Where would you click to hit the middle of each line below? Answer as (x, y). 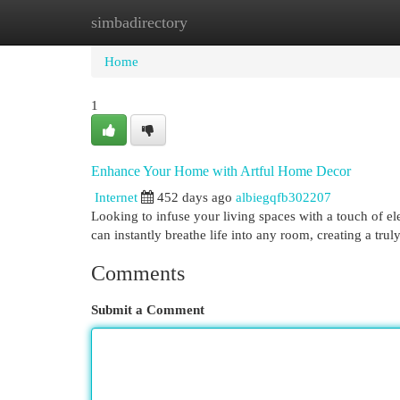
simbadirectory (139, 22)
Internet (116, 197)
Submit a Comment (148, 309)
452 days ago (195, 197)
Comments (138, 273)
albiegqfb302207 (283, 197)
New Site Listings (227, 22)
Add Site (327, 22)
